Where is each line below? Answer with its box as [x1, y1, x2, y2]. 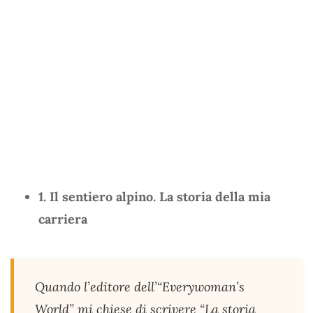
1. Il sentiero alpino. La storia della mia [38, 188, 270, 205]
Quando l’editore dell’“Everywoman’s [35, 278, 245, 295]
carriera [38, 210, 87, 227]
